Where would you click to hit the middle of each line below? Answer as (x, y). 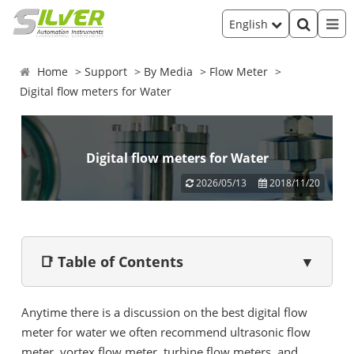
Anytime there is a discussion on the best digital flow (164, 312)
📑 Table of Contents (111, 262)
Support (106, 72)
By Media (169, 72)
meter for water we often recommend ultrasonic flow (166, 332)
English (250, 24)
